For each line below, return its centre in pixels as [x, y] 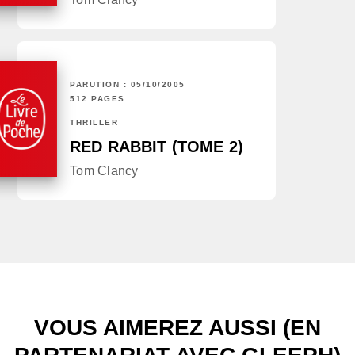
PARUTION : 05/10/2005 [128, 85]
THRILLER [94, 123]
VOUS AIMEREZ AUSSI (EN [177, 328]
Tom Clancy [104, 171]
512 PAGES [97, 99]
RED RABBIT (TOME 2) [157, 147]
